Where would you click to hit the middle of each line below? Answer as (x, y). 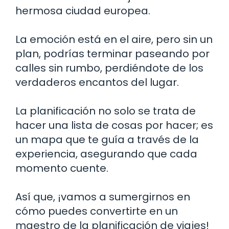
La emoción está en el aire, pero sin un (114, 39)
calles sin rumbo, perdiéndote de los (109, 68)
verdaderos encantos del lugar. (97, 82)
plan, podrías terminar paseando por (112, 53)
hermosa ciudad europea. (83, 10)
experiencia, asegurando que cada (106, 154)
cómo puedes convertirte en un (97, 211)
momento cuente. (62, 168)
